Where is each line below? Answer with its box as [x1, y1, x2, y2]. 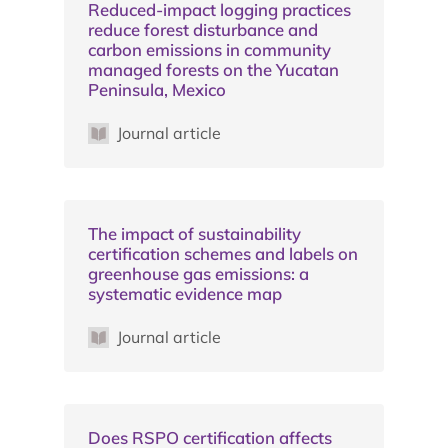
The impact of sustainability [88, 222, 301, 244]
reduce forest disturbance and [88, 18, 318, 40]
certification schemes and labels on [88, 242, 358, 264]
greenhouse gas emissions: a [88, 262, 309, 284]
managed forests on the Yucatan [88, 58, 339, 80]
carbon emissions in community [88, 38, 331, 60]
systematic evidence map [88, 282, 282, 304]
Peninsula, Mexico [88, 78, 226, 100]
